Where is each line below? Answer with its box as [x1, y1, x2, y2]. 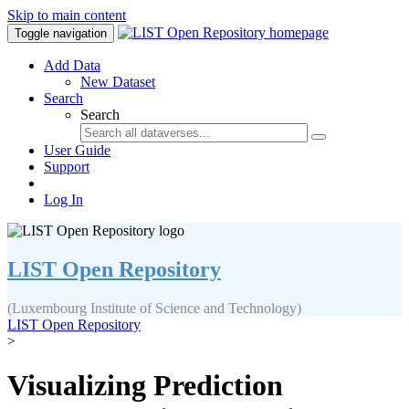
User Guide [44, 142, 110, 158]
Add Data [44, 58, 100, 73]
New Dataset [80, 74, 155, 89]
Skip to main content [7, 7, 126, 23]
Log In [44, 192, 83, 207]
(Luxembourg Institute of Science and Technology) [7, 299, 301, 316]
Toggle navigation [15, 26, 107, 40]
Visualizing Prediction [7, 369, 283, 403]
